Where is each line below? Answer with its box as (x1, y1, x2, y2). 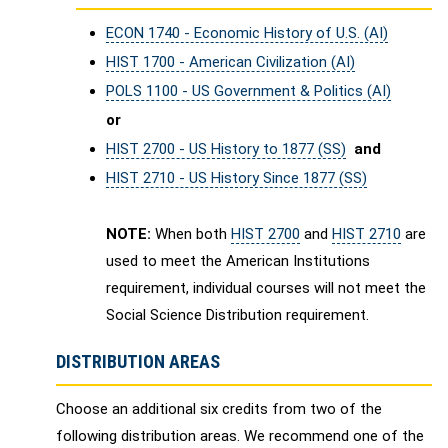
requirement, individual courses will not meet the (106, 279, 426, 297)
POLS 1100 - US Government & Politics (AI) (106, 82, 391, 100)
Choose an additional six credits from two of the (56, 400, 382, 418)
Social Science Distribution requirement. (106, 306, 369, 324)
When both (151, 225, 231, 243)
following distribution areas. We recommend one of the (56, 427, 424, 445)
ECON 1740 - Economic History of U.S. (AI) (106, 24, 388, 42)
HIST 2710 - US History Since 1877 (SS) (106, 169, 367, 187)
